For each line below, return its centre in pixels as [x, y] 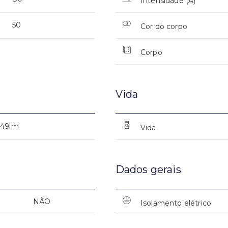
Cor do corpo [164, 26]
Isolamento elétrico [176, 203]
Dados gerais [148, 169]
